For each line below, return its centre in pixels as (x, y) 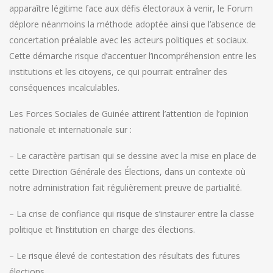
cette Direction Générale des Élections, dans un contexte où (127, 172)
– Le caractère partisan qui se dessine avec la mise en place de (133, 156)
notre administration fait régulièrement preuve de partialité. (126, 188)
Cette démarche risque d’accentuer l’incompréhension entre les (133, 56)
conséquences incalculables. (64, 88)
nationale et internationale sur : (70, 130)
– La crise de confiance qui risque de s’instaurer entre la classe (132, 214)
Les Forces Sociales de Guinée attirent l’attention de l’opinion (129, 114)
